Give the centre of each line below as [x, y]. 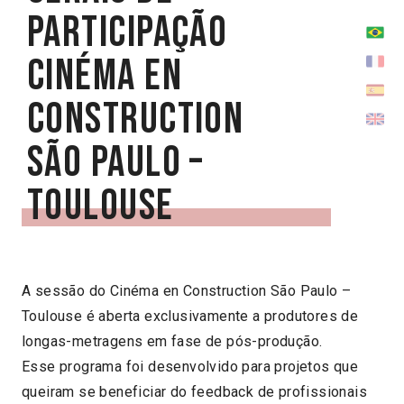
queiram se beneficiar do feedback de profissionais [194, 391]
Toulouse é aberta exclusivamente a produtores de [190, 316]
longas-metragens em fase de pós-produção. [172, 341]
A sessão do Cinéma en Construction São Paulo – [187, 290]
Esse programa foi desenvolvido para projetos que [190, 366]
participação [128, 32]
